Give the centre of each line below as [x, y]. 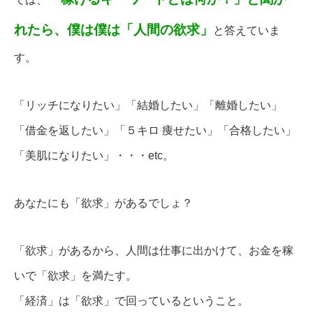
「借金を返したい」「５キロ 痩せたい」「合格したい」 [155, 131]
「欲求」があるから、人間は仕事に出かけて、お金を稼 [154, 251]
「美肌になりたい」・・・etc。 [94, 156]
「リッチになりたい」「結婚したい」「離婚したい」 [148, 105]
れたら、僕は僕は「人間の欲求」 [114, 30]
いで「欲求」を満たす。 [75, 276]
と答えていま [247, 31]
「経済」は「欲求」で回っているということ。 [131, 301]
